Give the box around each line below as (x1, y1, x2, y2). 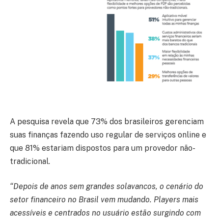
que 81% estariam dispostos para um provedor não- (10, 143, 195, 153)
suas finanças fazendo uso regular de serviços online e (10, 130, 206, 139)
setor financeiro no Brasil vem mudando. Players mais (10, 195, 198, 205)
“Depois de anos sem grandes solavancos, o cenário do (10, 182, 203, 192)
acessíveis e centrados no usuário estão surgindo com (10, 208, 201, 218)
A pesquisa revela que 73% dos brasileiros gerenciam (10, 116, 204, 126)
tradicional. (10, 156, 50, 166)
